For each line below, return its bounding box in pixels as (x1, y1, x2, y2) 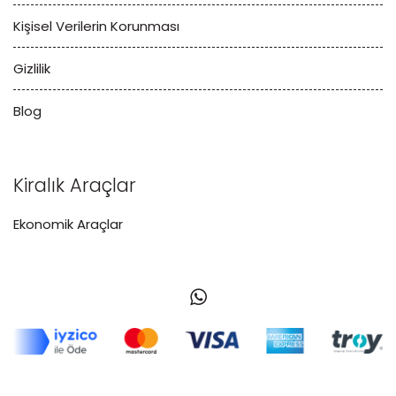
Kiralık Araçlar (13, 172, 136, 199)
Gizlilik (13, 59, 50, 79)
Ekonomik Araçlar (13, 215, 123, 234)
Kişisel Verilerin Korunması (13, 17, 179, 36)
